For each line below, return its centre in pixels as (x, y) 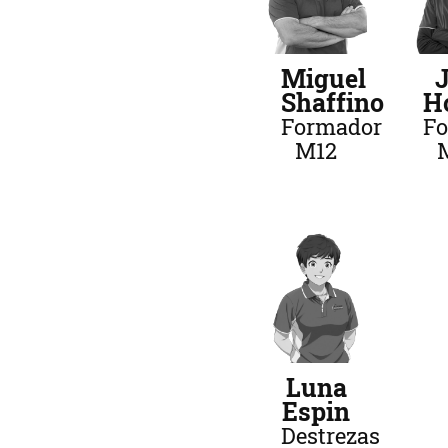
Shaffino (332, 106)
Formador (331, 130)
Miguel (323, 82)
